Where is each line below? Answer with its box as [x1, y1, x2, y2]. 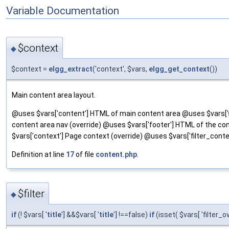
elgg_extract [49, 64, 93, 73]
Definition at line [12, 150, 66, 158]
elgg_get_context [149, 64, 210, 73]
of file [74, 150, 96, 158]
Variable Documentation [6, 4, 119, 17]
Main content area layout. [12, 90, 96, 99]
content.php [96, 150, 137, 158]
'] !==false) [113, 211, 149, 219]
